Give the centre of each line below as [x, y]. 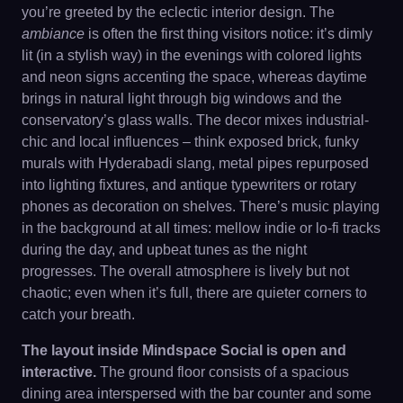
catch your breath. [78, 314]
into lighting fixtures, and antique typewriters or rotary [189, 185]
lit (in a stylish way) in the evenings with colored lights [192, 55]
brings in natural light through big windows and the [182, 99]
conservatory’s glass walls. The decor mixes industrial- [195, 120]
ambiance [53, 34]
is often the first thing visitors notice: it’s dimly [228, 34]
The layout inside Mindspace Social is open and [184, 350]
